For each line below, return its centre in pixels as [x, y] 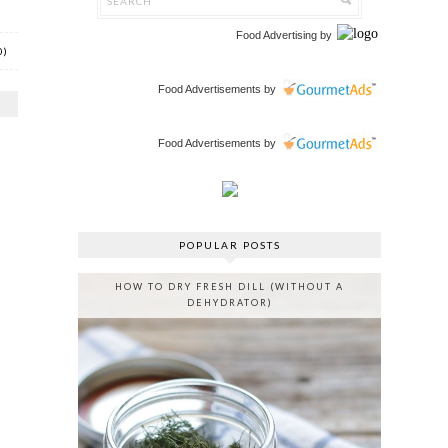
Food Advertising [277, 35]
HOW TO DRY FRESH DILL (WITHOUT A [230, 287]
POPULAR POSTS [229, 245]
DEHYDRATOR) [229, 303]
